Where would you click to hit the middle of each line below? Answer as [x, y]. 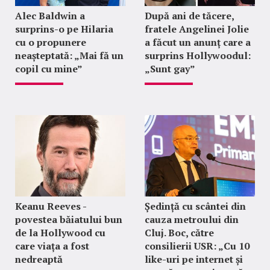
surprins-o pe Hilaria [64, 29]
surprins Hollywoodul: [197, 56]
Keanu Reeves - [51, 206]
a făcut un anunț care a [197, 42]
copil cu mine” [49, 69]
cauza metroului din [191, 220]
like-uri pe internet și [193, 259]
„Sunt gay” [170, 69]
